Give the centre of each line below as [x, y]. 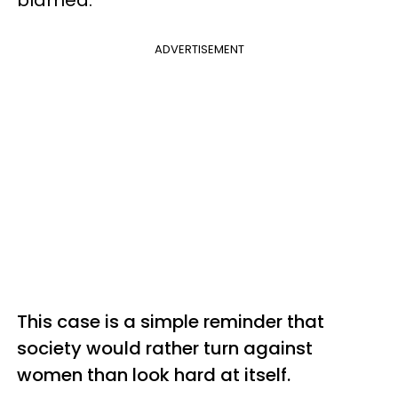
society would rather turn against [165, 349]
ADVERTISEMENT [199, 50]
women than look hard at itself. [156, 375]
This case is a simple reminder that [171, 322]
